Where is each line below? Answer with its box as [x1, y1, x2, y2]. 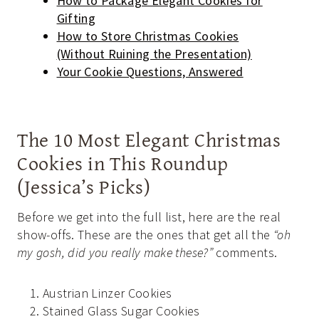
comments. [212, 244, 278, 261]
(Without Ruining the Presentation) [56, 46, 252, 63]
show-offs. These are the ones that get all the [17, 226, 273, 244]
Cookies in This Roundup [17, 148, 229, 178]
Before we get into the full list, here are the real [17, 209, 281, 226]
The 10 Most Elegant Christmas [17, 125, 281, 155]
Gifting [56, 10, 96, 27]
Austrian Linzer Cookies [43, 285, 172, 302]
